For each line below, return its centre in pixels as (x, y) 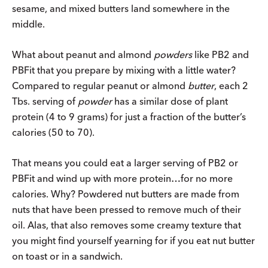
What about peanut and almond (83, 54)
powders (173, 54)
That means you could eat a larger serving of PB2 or (125, 162)
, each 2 (231, 85)
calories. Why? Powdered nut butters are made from (126, 194)
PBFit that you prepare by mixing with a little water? (124, 70)
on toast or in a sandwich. (67, 256)
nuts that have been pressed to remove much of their (127, 209)
